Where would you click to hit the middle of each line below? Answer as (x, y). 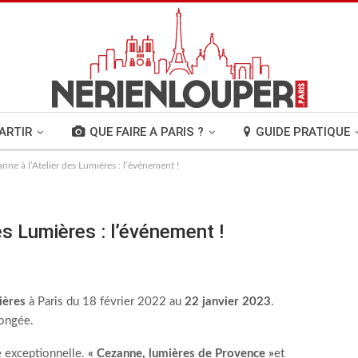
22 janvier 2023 (228, 302)
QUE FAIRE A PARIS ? (146, 132)
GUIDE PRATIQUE (302, 132)
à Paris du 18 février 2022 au (105, 302)
